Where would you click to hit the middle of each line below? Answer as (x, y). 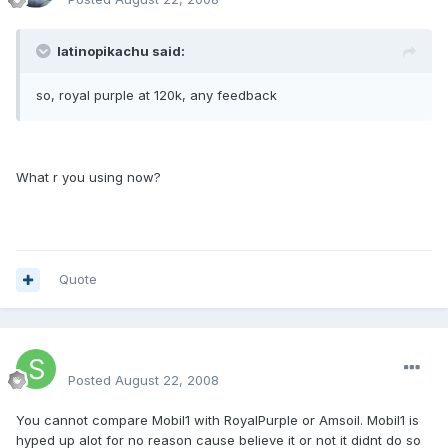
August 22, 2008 (167, 380)
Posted (91, 380)
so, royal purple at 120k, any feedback (156, 95)
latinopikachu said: (121, 51)
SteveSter (109, 357)
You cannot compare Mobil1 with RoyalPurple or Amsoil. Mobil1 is (217, 420)
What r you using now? (88, 177)
